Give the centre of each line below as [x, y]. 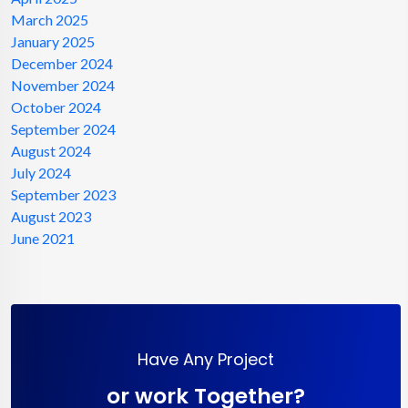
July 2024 [41, 172]
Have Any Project [206, 359]
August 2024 [51, 150]
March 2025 [50, 19]
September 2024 [63, 128]
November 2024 [63, 85]
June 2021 [43, 238]
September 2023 [63, 194]
